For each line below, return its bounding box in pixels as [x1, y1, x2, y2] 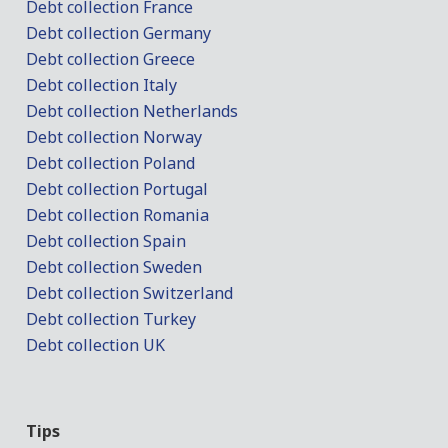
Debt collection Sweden [26, 255, 203, 278]
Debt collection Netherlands [26, 99, 239, 122]
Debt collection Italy [26, 73, 178, 96]
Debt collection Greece [26, 47, 196, 70]
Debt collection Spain [26, 229, 187, 252]
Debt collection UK [26, 333, 166, 356]
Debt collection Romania [26, 203, 210, 226]
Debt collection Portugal [26, 177, 209, 200]
